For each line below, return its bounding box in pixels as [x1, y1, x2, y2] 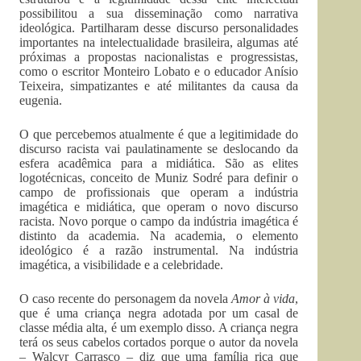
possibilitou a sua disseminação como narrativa [19, 6, 299, 20]
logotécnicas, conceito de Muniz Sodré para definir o [19, 171, 299, 185]
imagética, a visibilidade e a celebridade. [19, 258, 223, 272]
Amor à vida [230, 292, 296, 305]
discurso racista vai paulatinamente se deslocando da [19, 142, 299, 156]
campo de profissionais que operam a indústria [19, 185, 299, 199]
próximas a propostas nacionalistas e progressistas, [19, 50, 299, 64]
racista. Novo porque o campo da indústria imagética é [19, 214, 299, 228]
